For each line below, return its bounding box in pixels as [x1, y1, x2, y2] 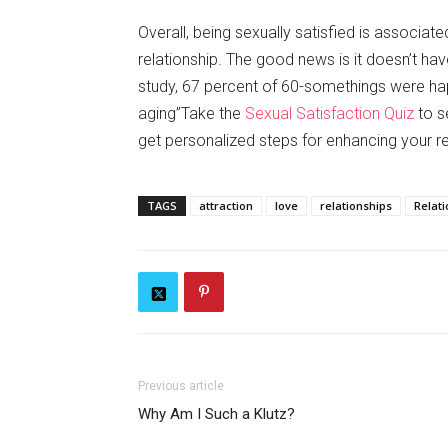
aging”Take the [138, 104, 245, 123]
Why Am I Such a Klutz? [138, 405, 295, 423]
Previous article [138, 379, 224, 393]
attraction [199, 198, 253, 213]
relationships [320, 198, 392, 213]
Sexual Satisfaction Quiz [245, 104, 414, 123]
